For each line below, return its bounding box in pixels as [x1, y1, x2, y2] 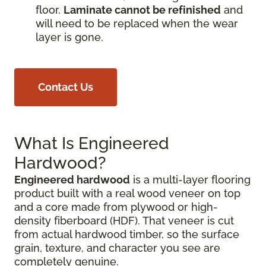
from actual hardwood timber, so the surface [14, 228, 239, 240]
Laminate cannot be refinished [64, 4, 221, 16]
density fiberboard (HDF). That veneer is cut [14, 214, 234, 227]
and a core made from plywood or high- [14, 201, 218, 213]
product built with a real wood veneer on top [14, 187, 240, 199]
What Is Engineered [14, 134, 169, 153]
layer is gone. [36, 31, 103, 43]
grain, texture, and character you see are [14, 242, 220, 254]
